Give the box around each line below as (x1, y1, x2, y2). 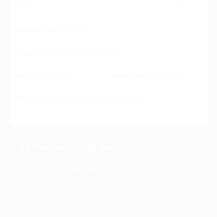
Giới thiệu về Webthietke (27, 165, 108, 175)
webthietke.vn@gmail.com (39, 48, 120, 57)
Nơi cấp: (16, 93, 45, 103)
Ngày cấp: (112, 71, 146, 80)
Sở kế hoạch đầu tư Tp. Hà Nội (44, 93, 141, 103)
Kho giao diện (27, 190, 72, 201)
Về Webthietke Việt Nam (19, 141, 118, 152)
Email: (16, 48, 37, 57)
